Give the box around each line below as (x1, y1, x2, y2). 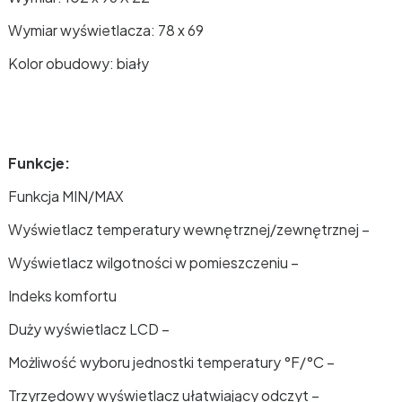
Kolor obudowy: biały (8, 54, 149, 73)
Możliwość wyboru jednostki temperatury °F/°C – (8, 353, 335, 371)
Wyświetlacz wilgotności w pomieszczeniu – (8, 253, 299, 272)
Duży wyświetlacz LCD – (8, 319, 170, 338)
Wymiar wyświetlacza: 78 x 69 (8, 21, 204, 39)
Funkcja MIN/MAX (8, 187, 124, 205)
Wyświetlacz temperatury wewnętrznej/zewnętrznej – (8, 220, 370, 239)
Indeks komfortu (8, 286, 117, 305)
